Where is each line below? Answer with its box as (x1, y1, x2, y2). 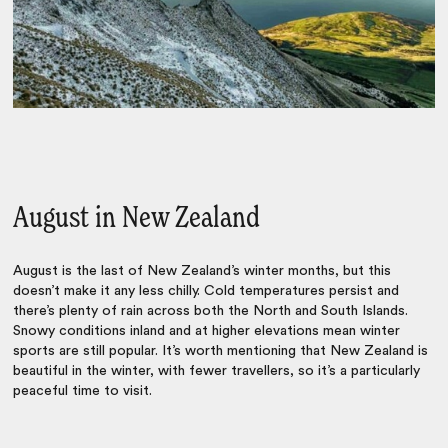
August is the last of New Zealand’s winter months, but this (13, 264, 392, 279)
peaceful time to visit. (13, 384, 153, 399)
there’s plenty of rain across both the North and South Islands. (13, 304, 409, 319)
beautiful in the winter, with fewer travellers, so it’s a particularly (13, 364, 421, 379)
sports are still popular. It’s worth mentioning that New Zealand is (13, 344, 429, 359)
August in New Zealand (13, 204, 261, 235)
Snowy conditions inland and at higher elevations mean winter (13, 324, 401, 339)
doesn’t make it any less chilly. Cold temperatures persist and (13, 284, 400, 299)
